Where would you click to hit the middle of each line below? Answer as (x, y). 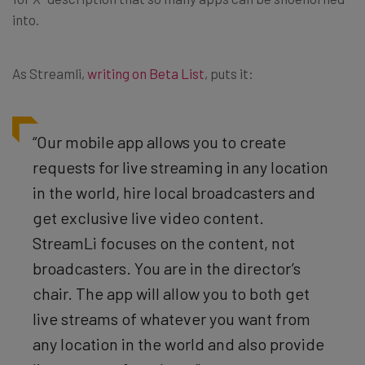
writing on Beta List (146, 73)
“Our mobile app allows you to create (159, 141)
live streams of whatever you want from (172, 318)
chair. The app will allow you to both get (171, 293)
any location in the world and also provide (178, 343)
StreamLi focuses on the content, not (164, 242)
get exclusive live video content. (148, 217)
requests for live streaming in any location (180, 167)
